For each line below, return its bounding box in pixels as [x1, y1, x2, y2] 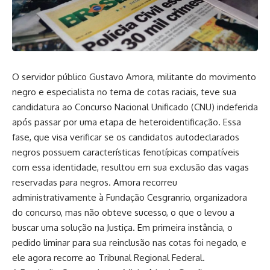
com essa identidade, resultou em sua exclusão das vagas [12, 162, 249, 174]
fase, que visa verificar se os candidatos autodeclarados [12, 131, 239, 143]
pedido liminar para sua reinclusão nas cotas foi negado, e [12, 237, 246, 249]
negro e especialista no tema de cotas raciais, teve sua [12, 86, 236, 98]
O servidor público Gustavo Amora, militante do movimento [12, 71, 256, 83]
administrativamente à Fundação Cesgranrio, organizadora [12, 192, 247, 204]
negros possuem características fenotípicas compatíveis [12, 146, 239, 159]
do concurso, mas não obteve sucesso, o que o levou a [12, 207, 234, 219]
